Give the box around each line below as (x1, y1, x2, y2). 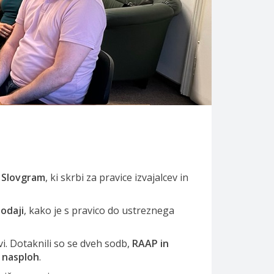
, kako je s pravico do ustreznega (24, 204, 174, 217)
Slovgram (1, 171, 45, 184)
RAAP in (132, 237, 169, 250)
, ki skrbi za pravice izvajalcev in (45, 171, 188, 184)
